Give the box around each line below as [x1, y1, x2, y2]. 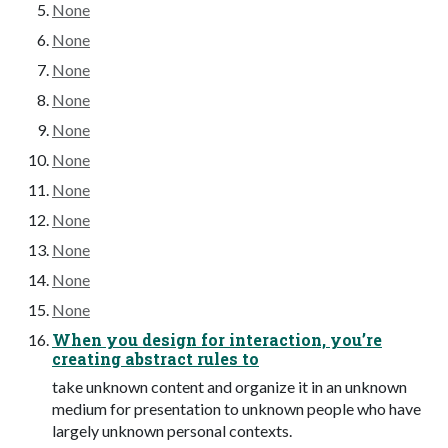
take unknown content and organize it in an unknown [52, 376, 407, 396]
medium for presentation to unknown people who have [52, 398, 421, 418]
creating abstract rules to [52, 347, 259, 369]
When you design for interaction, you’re [52, 328, 382, 350]
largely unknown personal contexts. [52, 420, 292, 440]
